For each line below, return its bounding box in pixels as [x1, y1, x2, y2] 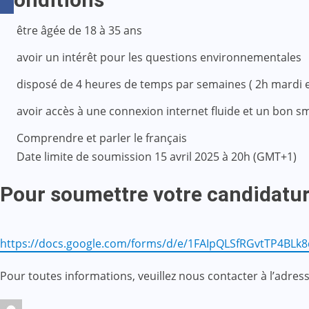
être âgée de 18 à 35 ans [17, 22, 142, 38]
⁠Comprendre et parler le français [17, 130, 187, 146]
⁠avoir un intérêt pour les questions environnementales [17, 49, 301, 65]
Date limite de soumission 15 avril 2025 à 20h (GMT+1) [17, 148, 297, 164]
